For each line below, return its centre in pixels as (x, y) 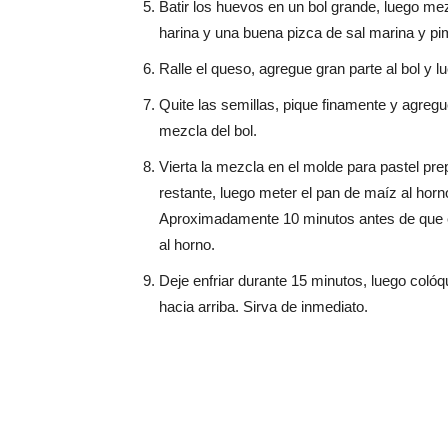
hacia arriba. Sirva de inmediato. (263, 306)
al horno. (187, 244)
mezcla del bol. (208, 130)
